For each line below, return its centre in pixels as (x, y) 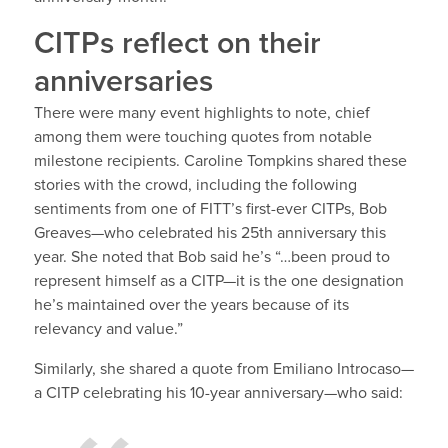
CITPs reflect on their (177, 44)
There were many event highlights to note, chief (201, 113)
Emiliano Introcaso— (343, 369)
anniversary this (329, 233)
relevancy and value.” (108, 329)
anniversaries (123, 82)
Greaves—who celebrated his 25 (146, 233)
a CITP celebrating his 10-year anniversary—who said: (218, 393)
